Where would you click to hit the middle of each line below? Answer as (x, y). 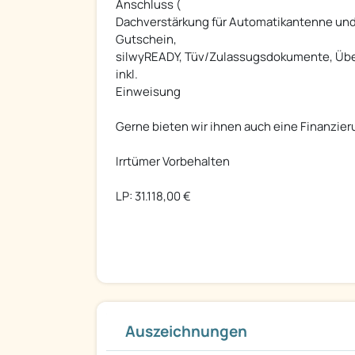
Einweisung (148, 92)
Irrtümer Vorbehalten (173, 162)
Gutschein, (146, 40)
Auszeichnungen (186, 332)
